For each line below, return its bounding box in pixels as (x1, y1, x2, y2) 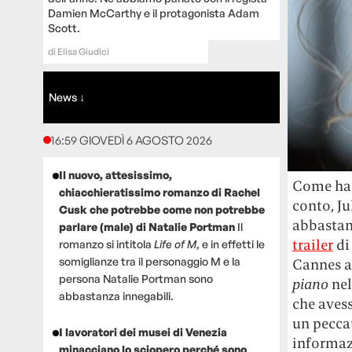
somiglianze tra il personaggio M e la (58, 254, 240, 268)
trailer (291, 236, 333, 255)
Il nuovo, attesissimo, (58, 167, 172, 181)
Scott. (47, 20, 80, 35)
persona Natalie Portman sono (58, 271, 213, 285)
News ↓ (49, 90, 86, 104)
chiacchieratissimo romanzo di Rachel (58, 185, 260, 199)
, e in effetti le (196, 236, 265, 251)
